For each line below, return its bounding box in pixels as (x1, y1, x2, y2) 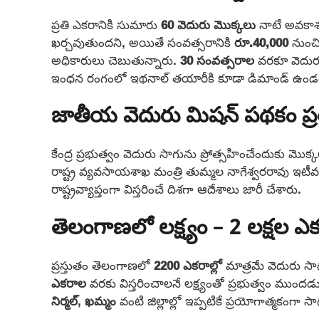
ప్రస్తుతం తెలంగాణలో (51, 253, 154, 277)
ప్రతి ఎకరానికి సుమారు (51, 12, 161, 36)
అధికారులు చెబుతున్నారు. (51, 48, 180, 72)
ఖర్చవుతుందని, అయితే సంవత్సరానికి (51, 30, 234, 54)
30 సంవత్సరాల (180, 48, 254, 72)
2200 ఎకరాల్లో (154, 253, 222, 277)
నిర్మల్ (51, 288, 78, 313)
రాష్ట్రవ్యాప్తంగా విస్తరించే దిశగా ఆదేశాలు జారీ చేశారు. (51, 177, 301, 202)
